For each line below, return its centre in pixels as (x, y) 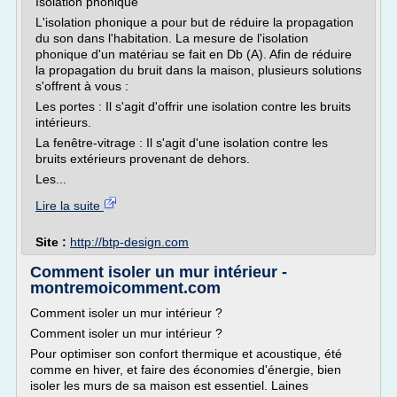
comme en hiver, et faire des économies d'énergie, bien (186, 370)
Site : (53, 242)
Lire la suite (70, 206)
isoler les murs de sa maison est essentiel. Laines (169, 385)
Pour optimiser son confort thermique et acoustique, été (186, 354)
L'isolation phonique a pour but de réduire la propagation (195, 22)
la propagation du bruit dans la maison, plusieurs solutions (198, 70)
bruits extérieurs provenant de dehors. (143, 159)
